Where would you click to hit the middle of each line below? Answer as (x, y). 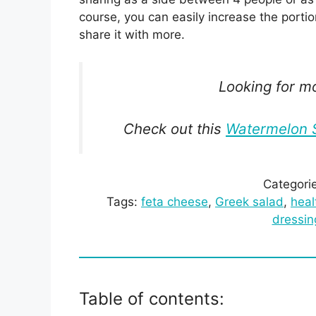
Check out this (175, 129)
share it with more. (134, 35)
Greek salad (249, 201)
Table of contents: (152, 298)
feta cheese (175, 201)
